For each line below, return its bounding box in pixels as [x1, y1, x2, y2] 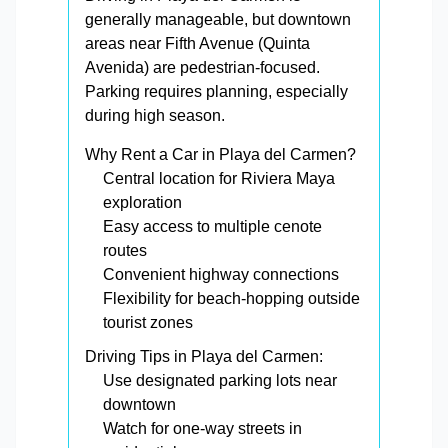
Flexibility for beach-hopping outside [103, 290, 360, 307]
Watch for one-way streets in [103, 420, 302, 437]
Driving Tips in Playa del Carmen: [85, 348, 323, 365]
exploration [103, 194, 182, 211]
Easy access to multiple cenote [103, 218, 322, 235]
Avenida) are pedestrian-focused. [85, 59, 320, 76]
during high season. [85, 107, 225, 124]
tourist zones [103, 314, 193, 331]
